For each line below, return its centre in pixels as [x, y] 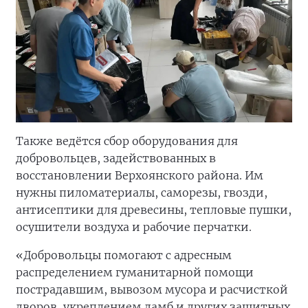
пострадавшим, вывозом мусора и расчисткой [152, 290]
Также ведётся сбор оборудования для [127, 141]
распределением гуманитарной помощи [135, 273]
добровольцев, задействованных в [116, 158]
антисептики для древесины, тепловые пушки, [154, 210]
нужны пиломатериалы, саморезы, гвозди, [142, 193]
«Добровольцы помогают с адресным [124, 255]
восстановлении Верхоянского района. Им [140, 176]
